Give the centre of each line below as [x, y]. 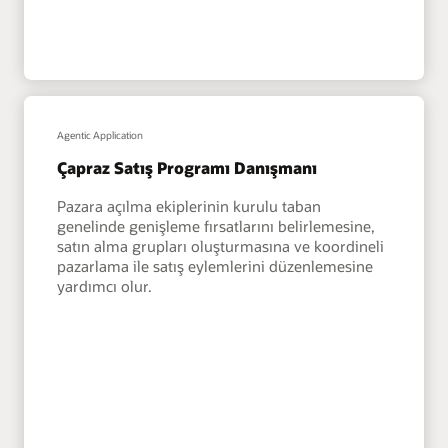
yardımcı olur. [105, 285]
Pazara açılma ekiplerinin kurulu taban [189, 205]
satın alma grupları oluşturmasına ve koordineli [221, 245]
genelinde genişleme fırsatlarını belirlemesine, [216, 225]
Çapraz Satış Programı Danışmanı [187, 168]
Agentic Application [100, 135]
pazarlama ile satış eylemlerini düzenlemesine [215, 265]
